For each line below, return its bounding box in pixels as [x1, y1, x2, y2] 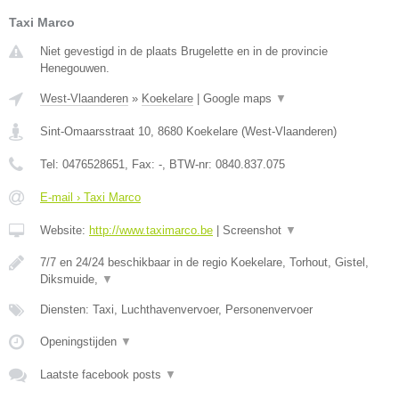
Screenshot [223, 223, 285, 237]
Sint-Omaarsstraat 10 [40, 124, 151, 138]
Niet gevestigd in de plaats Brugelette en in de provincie [40, 44, 328, 58]
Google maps [203, 91, 275, 105]
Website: [40, 223, 89, 237]
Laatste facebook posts [40, 367, 165, 381]
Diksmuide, [40, 272, 102, 286]
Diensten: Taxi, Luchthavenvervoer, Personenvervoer [40, 302, 313, 316]
